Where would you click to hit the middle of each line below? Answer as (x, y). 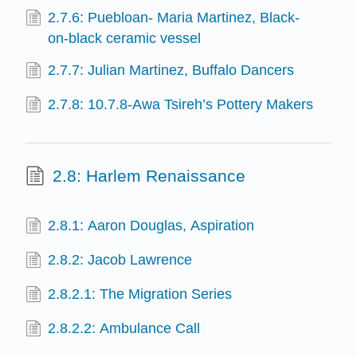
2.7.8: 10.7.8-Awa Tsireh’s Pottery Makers (181, 104)
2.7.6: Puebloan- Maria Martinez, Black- (174, 18)
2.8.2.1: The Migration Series (140, 294)
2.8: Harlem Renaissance (149, 176)
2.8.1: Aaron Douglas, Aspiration (151, 225)
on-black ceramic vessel (125, 39)
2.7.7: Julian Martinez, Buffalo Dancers (171, 70)
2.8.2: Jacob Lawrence (120, 259)
